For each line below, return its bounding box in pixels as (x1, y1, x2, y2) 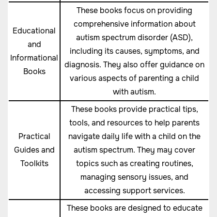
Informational (10, 53, 58, 63)
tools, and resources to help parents (69, 118, 200, 128)
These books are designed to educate (66, 203, 202, 213)
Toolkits (20, 158, 48, 169)
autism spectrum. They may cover (74, 145, 195, 155)
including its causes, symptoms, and (69, 46, 200, 56)
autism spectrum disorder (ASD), (76, 32, 193, 43)
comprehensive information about (73, 19, 196, 29)
